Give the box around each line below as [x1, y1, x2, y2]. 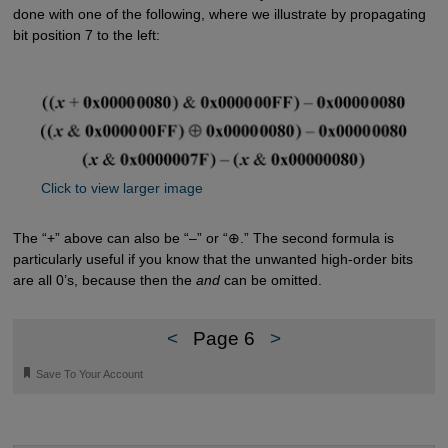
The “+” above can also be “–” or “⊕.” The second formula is [12, 229, 394, 246]
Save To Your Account [36, 367, 144, 380]
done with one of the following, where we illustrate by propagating [12, 6, 426, 22]
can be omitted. [219, 271, 322, 288]
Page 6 [193, 328, 255, 350]
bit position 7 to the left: [12, 27, 160, 43]
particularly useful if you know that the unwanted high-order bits [12, 250, 413, 267]
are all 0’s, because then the [12, 271, 196, 288]
